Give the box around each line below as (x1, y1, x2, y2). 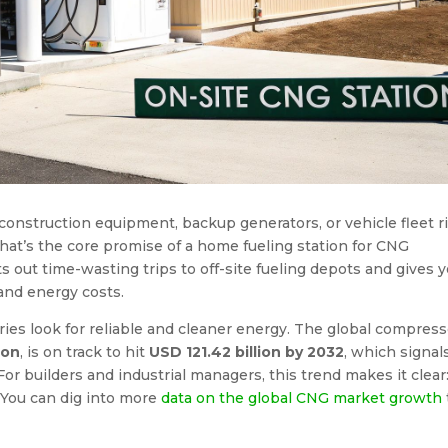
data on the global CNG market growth (161, 389, 442, 408)
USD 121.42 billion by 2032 (149, 343, 344, 362)
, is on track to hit (20, 343, 149, 362)
